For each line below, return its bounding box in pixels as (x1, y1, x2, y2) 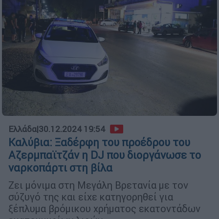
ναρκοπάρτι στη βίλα (8, 161, 112, 175)
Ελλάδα (8, 124, 37, 135)
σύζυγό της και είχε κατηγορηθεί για (8, 191, 173, 203)
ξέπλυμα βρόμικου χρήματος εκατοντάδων (8, 202, 200, 215)
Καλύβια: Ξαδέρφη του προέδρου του (8, 136, 190, 150)
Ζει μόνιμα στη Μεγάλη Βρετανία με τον (8, 179, 188, 192)
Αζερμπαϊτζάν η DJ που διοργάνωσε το (8, 149, 201, 162)
